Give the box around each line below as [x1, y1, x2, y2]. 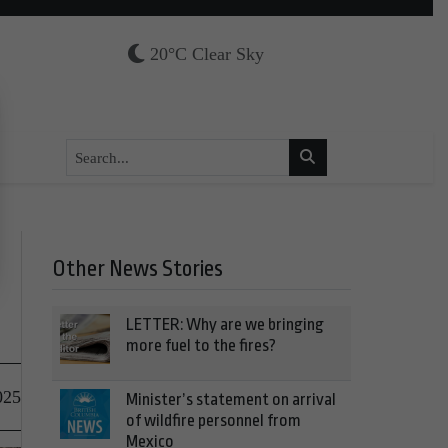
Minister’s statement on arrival [126, 390, 336, 409]
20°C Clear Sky [150, 44, 264, 64]
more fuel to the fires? [126, 336, 276, 355]
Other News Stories [52, 256, 223, 282]
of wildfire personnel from [126, 411, 301, 430]
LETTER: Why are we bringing [126, 315, 324, 334]
